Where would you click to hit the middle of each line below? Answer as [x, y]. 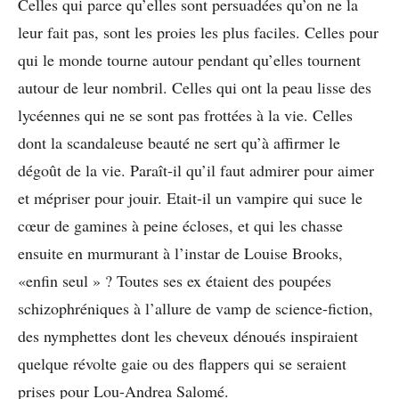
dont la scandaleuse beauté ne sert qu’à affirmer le [179, 142]
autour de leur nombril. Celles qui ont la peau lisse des [195, 87]
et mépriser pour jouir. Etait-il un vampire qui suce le [190, 197]
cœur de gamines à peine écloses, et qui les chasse [180, 225]
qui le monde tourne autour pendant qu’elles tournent [189, 59]
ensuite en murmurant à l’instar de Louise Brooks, [180, 252]
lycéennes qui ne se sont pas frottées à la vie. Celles [185, 114]
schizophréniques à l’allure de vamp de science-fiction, [195, 308]
